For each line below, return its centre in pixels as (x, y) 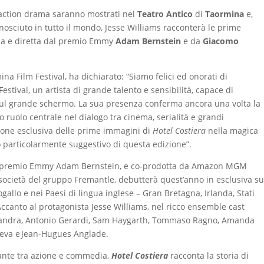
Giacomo (221, 41)
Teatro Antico (166, 14)
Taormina (225, 14)
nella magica (232, 130)
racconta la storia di (209, 255)
